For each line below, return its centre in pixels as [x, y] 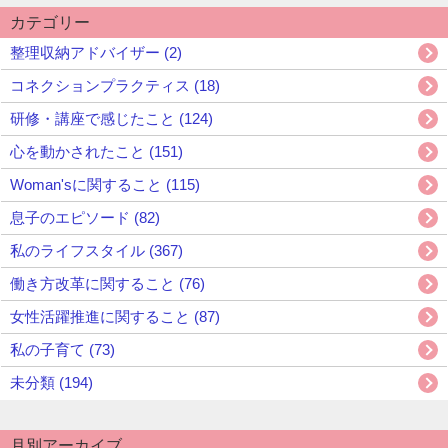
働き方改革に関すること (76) [107, 284]
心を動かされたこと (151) [96, 152]
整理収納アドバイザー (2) [96, 53]
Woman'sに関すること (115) [105, 185]
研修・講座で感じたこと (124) [111, 119]
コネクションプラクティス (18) [115, 86]
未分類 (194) [51, 383]
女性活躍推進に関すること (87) [115, 317]
